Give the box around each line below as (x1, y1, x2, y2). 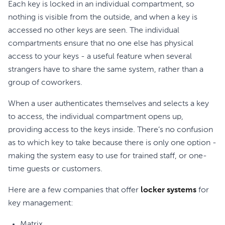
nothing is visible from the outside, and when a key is (8, 14, 197, 22)
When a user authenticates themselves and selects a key (8, 100, 209, 108)
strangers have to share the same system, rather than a (8, 66, 203, 74)
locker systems (141, 186, 196, 194)
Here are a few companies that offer (8, 186, 141, 194)
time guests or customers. (8, 165, 102, 173)
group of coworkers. (8, 79, 82, 87)
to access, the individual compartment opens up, (8, 113, 183, 121)
